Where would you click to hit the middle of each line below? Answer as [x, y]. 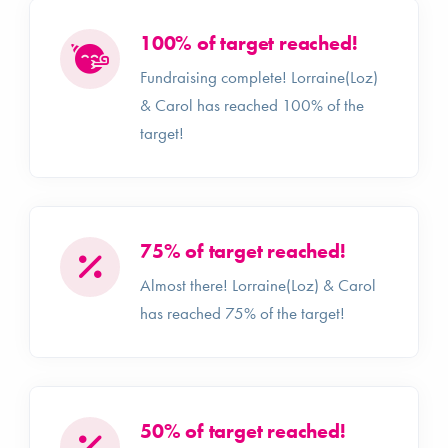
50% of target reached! [243, 431]
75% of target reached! [243, 251]
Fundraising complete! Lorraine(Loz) [259, 77]
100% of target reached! [249, 43]
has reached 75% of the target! [242, 313]
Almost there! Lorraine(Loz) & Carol [258, 285]
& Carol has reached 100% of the [252, 105]
